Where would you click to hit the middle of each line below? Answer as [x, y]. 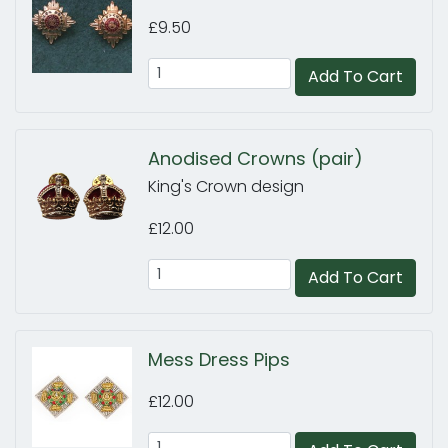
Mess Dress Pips [219, 359]
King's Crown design [226, 186]
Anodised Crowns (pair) [255, 158]
